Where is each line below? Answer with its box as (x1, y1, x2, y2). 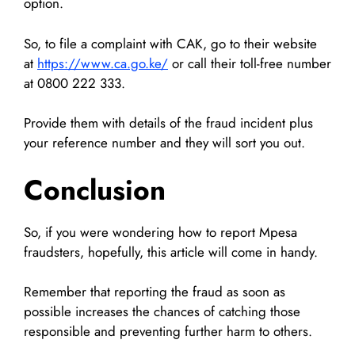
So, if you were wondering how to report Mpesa (24, 222, 297, 242)
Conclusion (24, 170, 166, 210)
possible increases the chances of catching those (24, 302, 300, 322)
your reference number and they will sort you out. (24, 133, 305, 153)
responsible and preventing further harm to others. (24, 322, 312, 342)
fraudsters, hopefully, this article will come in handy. (24, 242, 318, 261)
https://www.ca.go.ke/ (37, 53, 168, 73)
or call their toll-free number (168, 53, 331, 73)
